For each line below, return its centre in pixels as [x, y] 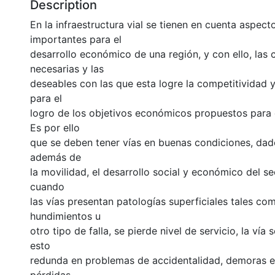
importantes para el [76, 39]
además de [56, 157]
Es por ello [55, 128]
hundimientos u [65, 216]
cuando [47, 187]
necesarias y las [67, 69]
